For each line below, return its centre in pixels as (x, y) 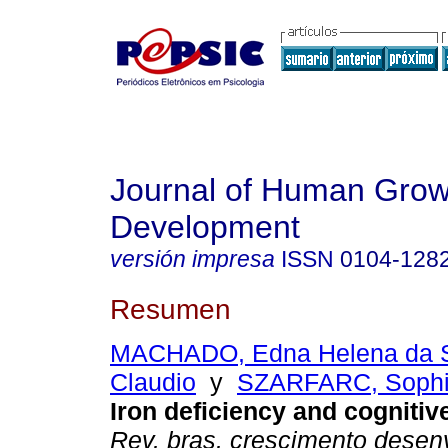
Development (205, 227)
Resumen (170, 308)
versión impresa (192, 259)
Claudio (153, 382)
